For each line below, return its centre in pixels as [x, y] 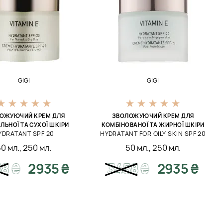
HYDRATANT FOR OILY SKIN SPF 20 [153, 134]
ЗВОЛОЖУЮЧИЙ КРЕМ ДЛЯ [153, 116]
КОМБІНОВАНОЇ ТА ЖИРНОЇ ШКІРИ [153, 125]
